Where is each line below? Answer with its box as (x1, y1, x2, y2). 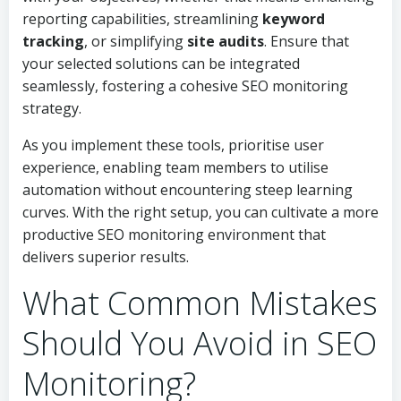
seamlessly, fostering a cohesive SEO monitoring (22, 76, 348, 96)
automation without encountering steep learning (22, 180, 353, 200)
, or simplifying (84, 31, 187, 51)
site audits (187, 31, 264, 51)
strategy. (22, 98, 81, 118)
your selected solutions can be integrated (22, 54, 300, 73)
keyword (262, 9, 325, 29)
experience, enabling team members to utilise (22, 158, 328, 177)
